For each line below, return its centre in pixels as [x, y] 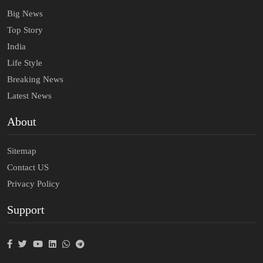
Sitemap [22, 151]
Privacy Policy [33, 183]
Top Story [25, 30]
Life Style [25, 63]
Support [26, 209]
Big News [25, 13]
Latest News [29, 95]
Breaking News [35, 79]
